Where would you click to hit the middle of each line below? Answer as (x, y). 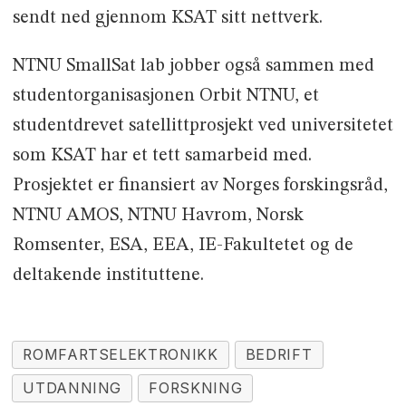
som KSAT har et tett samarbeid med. (162, 156)
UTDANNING (72, 388)
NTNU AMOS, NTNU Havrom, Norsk (158, 216)
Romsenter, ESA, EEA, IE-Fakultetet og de (183, 246)
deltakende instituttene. (108, 276)
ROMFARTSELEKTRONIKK (121, 354)
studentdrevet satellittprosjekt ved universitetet (203, 126)
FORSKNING (196, 388)
